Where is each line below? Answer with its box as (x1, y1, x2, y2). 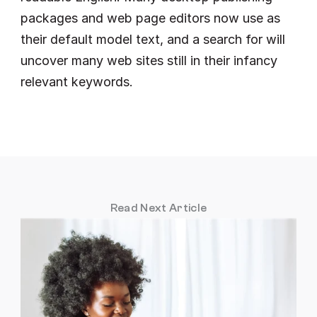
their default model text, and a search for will (21, 32, 285, 47)
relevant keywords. (21, 74, 133, 89)
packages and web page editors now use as (21, 11, 280, 25)
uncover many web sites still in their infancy (21, 53, 277, 68)
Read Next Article (110, 202, 207, 214)
